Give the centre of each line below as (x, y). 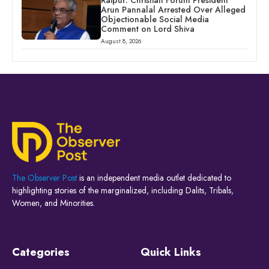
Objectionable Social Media (155, 20)
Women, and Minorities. (53, 203)
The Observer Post (44, 177)
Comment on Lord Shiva (147, 29)
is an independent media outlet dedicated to (154, 177)
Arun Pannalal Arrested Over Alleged (173, 10)
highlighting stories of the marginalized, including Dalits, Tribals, (123, 190)
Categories (41, 252)
